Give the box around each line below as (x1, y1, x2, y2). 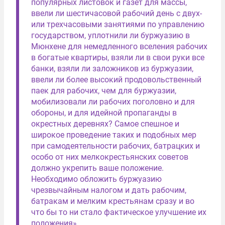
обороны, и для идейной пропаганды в (31, 107, 177, 118)
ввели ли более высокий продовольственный (31, 74, 201, 84)
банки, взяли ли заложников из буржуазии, (31, 63, 193, 73)
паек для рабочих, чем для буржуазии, (31, 85, 176, 95)
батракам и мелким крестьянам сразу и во (31, 196, 194, 206)
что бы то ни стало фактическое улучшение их (31, 207, 206, 217)
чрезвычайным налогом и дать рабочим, (31, 185, 186, 195)
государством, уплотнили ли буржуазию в (31, 30, 190, 40)
